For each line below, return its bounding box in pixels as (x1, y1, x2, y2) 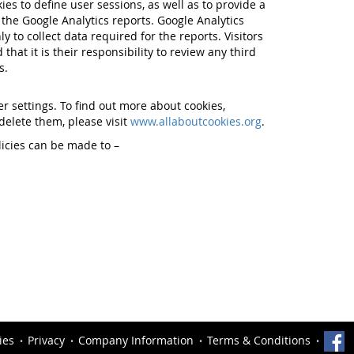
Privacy (28, 332, 65, 348)
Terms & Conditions (207, 332, 311, 348)
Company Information (78, 332, 194, 348)
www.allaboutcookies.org (130, 114, 262, 129)
